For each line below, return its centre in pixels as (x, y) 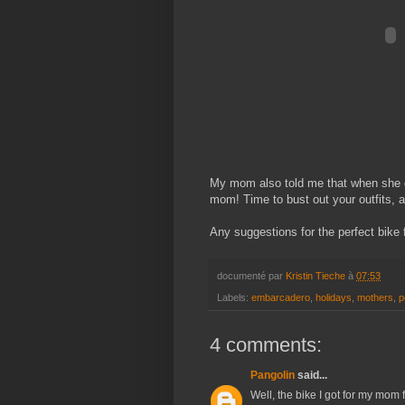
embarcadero (281, 298)
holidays (334, 298)
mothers (375, 298)
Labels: (234, 298)
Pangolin (273, 376)
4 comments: (266, 345)
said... (311, 376)
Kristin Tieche (316, 275)
